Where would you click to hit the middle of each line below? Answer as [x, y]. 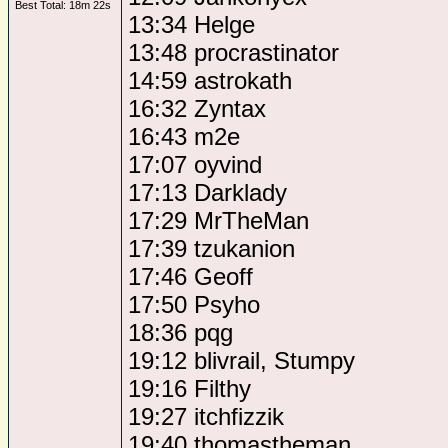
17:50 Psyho [194, 304]
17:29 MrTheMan [218, 220]
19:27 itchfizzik [206, 416]
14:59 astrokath [210, 80]
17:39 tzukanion [211, 248]
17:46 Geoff [190, 276]
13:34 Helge [191, 24]
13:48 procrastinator [233, 52]
